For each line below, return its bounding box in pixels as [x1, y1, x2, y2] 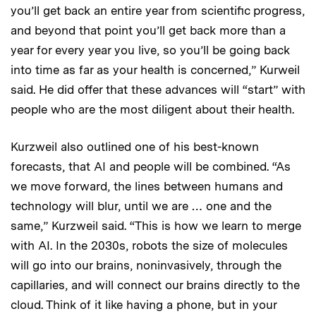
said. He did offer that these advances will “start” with [11, 83, 305, 97]
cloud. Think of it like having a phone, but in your [11, 298, 276, 312]
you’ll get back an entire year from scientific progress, [11, 4, 305, 18]
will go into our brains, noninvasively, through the [11, 258, 281, 273]
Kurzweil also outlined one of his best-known [11, 140, 259, 154]
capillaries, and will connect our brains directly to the [11, 278, 300, 293]
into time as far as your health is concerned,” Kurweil [11, 63, 300, 78]
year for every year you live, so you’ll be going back [11, 43, 290, 58]
